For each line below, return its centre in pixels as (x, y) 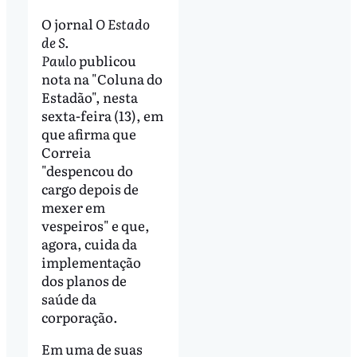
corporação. (79, 317)
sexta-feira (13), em (102, 116)
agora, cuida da (89, 244)
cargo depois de (90, 189)
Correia (66, 152)
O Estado (122, 24)
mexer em (73, 207)
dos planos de (84, 280)
